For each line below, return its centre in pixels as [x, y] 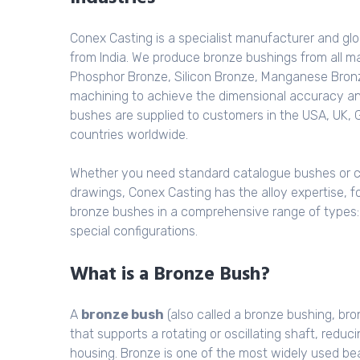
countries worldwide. [129, 135]
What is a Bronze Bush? [170, 275]
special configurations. [134, 231]
